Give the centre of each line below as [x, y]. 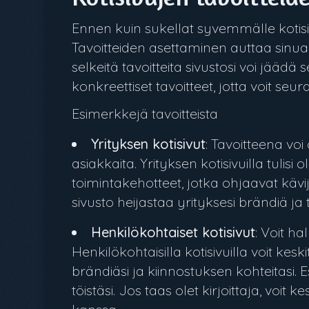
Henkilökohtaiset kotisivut [173, 232]
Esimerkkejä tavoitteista [145, 113]
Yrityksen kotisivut [148, 144]
